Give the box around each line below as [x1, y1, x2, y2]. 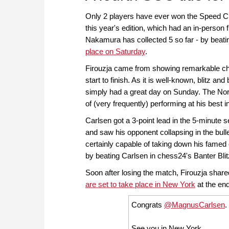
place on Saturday [85, 47, 145, 56]
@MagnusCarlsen [164, 200, 225, 209]
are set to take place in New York [85, 180, 195, 189]
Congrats [131, 200, 165, 209]
